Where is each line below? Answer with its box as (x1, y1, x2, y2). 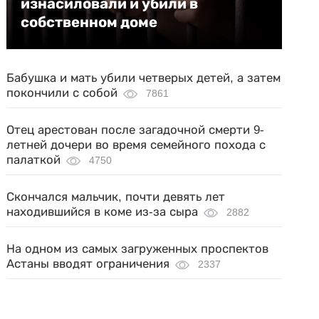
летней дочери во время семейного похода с (6, 137, 266, 152)
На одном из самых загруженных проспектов (6, 241, 269, 256)
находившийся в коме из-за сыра (6, 204, 199, 219)
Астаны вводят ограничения (6, 256, 170, 271)
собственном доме (21, 13, 158, 31)
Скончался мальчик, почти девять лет (6, 189, 226, 204)
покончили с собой (6, 85, 118, 100)
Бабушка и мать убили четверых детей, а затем (6, 70, 281, 85)
